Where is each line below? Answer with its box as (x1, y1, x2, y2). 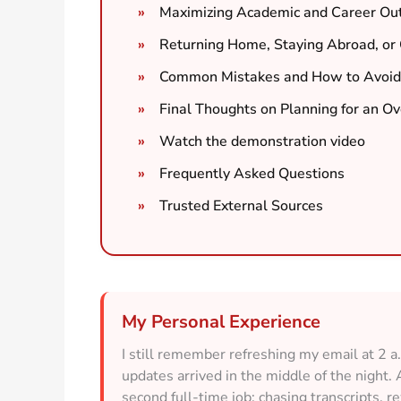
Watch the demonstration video (159, 131, 365, 151)
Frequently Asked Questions (159, 163, 345, 183)
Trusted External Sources (159, 195, 323, 216)
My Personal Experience (122, 309, 320, 334)
